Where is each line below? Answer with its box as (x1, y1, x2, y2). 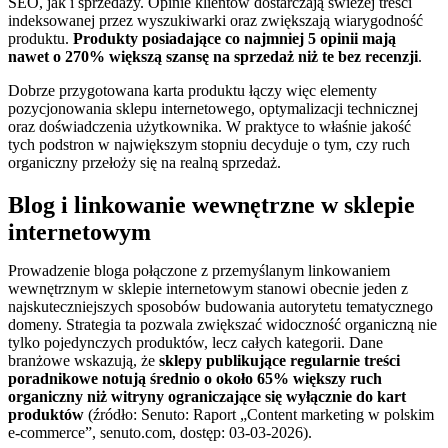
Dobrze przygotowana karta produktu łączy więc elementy (8, 82, 377, 100)
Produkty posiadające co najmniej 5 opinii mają (73, 30, 396, 48)
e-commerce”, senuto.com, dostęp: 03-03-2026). (8, 424, 312, 442)
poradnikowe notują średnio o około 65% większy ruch (8, 370, 382, 388)
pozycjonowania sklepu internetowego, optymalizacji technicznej (8, 100, 418, 118)
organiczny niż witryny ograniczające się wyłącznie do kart (8, 388, 406, 406)
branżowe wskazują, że (8, 352, 159, 370)
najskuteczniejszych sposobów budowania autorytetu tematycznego (8, 298, 433, 316)
